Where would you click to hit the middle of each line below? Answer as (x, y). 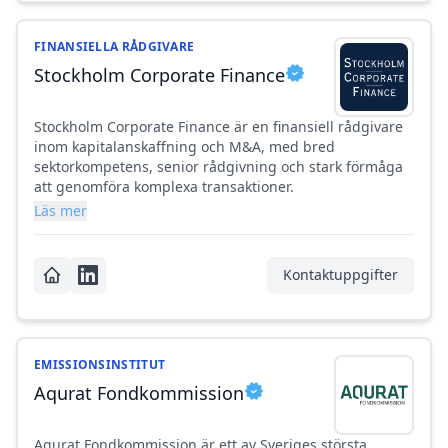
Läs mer (60, 211)
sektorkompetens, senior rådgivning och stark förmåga (218, 167)
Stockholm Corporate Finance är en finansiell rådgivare (218, 127)
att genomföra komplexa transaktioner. (164, 187)
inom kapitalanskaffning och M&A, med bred (184, 147)
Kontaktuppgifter (340, 275)
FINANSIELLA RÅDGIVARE (114, 47)
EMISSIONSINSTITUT (100, 365)
